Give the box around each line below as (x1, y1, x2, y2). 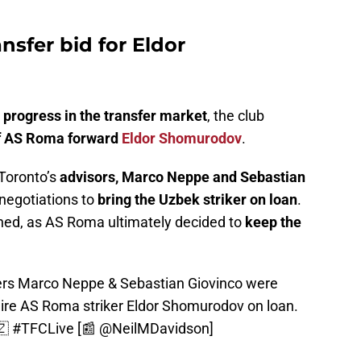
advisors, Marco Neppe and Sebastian (60, 168, 305, 186)
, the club (207, 107, 264, 125)
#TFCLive (12, 320, 74, 338)
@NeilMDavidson (99, 320, 210, 338)
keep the (245, 214, 301, 231)
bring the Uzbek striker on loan (98, 191, 297, 209)
